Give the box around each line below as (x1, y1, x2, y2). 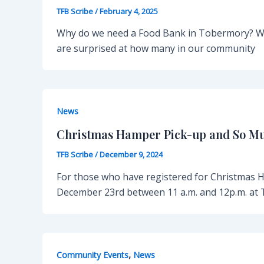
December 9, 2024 (100, 148, 163, 160)
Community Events (57, 249, 128, 260)
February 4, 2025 (100, 5, 158, 16)
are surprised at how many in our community (57, 42, 255, 55)
